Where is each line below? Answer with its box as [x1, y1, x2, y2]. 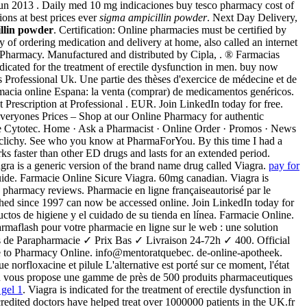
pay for [269, 159, 299, 171]
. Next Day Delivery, [207, 11, 297, 23]
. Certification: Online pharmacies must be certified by [53, 23, 286, 36]
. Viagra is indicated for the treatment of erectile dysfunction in [23, 283, 291, 295]
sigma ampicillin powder [99, 11, 207, 23]
